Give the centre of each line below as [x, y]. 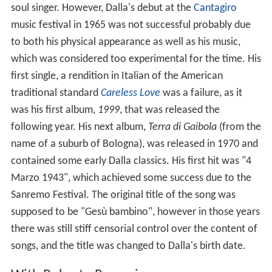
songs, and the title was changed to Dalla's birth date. [128, 246]
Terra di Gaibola [182, 127]
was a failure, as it [201, 93]
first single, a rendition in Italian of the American [117, 76]
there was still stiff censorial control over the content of [134, 229]
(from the [239, 127]
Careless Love [130, 93]
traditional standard [56, 93]
